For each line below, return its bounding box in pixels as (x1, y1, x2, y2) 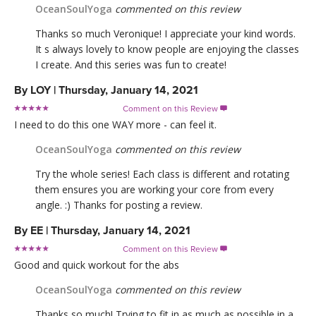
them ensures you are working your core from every (35, 182, 274, 196)
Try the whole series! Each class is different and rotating (35, 166, 289, 181)
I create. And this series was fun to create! (35, 57, 226, 71)
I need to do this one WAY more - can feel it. (14, 117, 217, 131)
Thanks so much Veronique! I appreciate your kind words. (35, 26, 296, 40)
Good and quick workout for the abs (14, 257, 179, 272)
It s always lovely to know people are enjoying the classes (35, 42, 299, 56)
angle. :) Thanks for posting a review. (35, 197, 202, 212)
